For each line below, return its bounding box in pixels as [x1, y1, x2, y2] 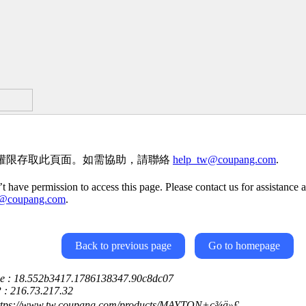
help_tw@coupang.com [173, 154, 276, 165]
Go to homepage [208, 240, 280, 251]
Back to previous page [75, 240, 171, 251]
